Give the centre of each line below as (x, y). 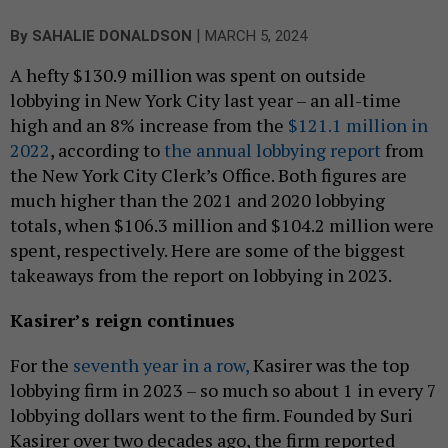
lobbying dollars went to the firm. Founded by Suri (211, 414)
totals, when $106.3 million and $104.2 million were (222, 224)
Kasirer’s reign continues (125, 319)
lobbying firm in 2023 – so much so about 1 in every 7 (223, 389)
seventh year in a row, (161, 364)
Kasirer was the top (329, 364)
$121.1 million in (358, 124)
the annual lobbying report (272, 149)
